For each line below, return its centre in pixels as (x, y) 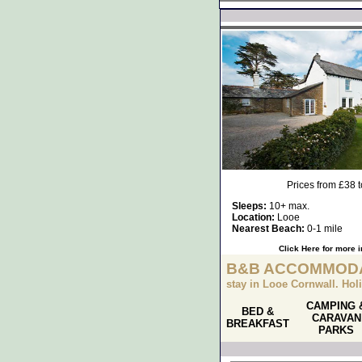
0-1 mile (324, 229)
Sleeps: (249, 206)
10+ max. (288, 206)
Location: (253, 217)
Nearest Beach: (268, 229)
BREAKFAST (258, 324)
